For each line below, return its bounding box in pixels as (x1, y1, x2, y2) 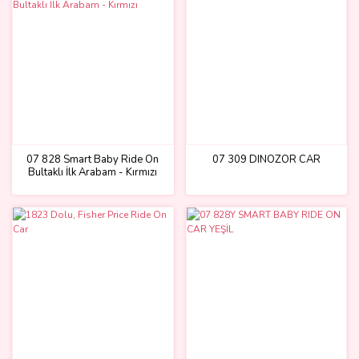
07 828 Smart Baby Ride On (26, 152, 159, 167)
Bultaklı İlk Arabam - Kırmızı (28, 165, 158, 179)
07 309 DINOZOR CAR (212, 152, 321, 167)
